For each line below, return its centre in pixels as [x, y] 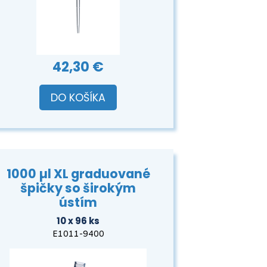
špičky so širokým [78, 188]
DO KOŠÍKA [78, 97]
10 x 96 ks [78, 221]
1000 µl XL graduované [78, 174]
